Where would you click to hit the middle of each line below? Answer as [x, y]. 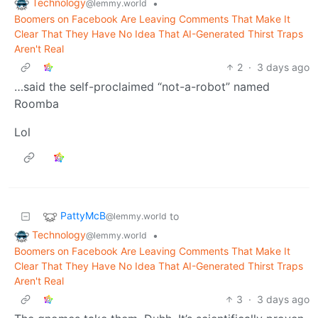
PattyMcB [83, 216]
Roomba [37, 104]
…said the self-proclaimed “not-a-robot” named [142, 87]
